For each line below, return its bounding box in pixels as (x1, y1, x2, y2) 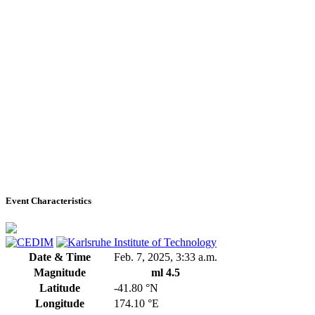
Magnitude (33, 266, 86, 278)
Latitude (39, 281, 80, 294)
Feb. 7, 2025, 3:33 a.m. (114, 250, 217, 263)
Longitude (34, 297, 84, 309)
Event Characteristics (6, 195, 91, 206)
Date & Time (28, 250, 91, 263)
